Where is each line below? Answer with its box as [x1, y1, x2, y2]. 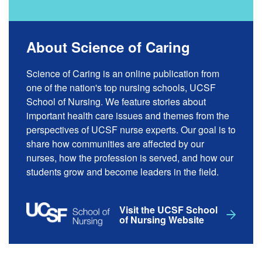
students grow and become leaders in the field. [26, 165, 219, 179]
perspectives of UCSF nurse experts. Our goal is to [26, 123, 236, 137]
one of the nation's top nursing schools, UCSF [26, 81, 216, 95]
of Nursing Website [119, 212, 205, 226]
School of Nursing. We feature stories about [26, 95, 206, 109]
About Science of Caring [26, 37, 190, 57]
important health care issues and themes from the [26, 109, 229, 123]
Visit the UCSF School [119, 202, 218, 216]
